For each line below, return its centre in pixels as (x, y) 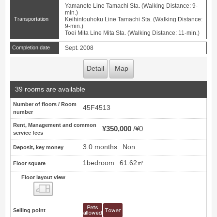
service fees (28, 132)
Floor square (29, 163)
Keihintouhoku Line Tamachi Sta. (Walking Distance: (134, 20)
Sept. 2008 (79, 48)
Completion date (31, 48)
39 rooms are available (50, 89)
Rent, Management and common (55, 125)
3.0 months (100, 147)
